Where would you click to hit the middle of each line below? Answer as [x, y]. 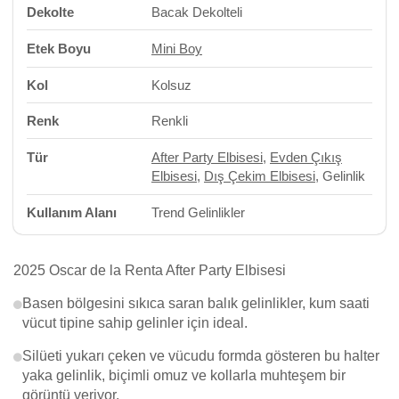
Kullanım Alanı [72, 212]
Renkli [170, 121]
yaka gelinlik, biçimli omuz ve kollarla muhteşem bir [184, 375]
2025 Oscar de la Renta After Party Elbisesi [150, 270]
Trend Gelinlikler [198, 212]
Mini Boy [177, 49]
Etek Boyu [59, 49]
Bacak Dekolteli [197, 12]
